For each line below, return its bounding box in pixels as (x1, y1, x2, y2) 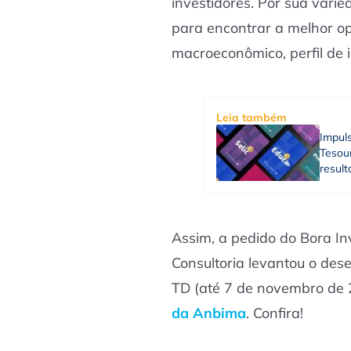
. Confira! (246, 303, 303, 322)
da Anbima (172, 303, 246, 322)
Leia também (216, 110, 287, 125)
